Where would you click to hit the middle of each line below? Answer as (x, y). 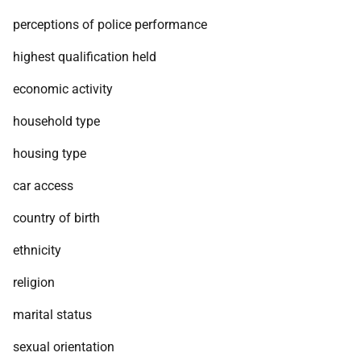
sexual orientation (64, 347)
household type (56, 121)
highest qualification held (85, 57)
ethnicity (37, 250)
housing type (50, 154)
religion (34, 282)
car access (43, 186)
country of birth (56, 218)
